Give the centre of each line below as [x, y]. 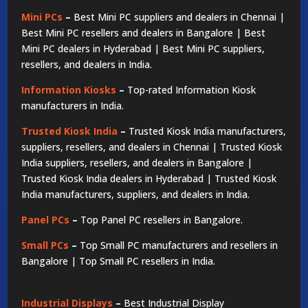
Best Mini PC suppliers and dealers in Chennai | [179, 17]
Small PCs [45, 245]
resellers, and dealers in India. [87, 65]
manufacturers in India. [73, 106]
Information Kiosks [69, 90]
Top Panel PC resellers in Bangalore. [162, 220]
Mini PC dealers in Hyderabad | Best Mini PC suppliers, [143, 49]
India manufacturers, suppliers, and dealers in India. [136, 195]
